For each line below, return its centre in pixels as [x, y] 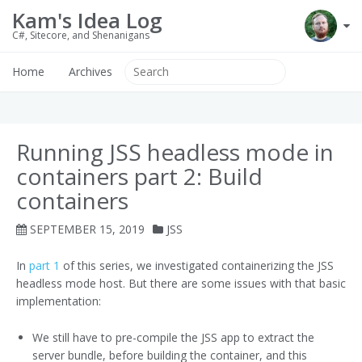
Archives [90, 72]
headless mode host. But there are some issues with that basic [181, 284]
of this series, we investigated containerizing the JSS [197, 266]
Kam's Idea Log [87, 20]
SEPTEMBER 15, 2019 [87, 229]
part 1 [44, 266]
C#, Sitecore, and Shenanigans [81, 35]
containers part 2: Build [139, 176]
